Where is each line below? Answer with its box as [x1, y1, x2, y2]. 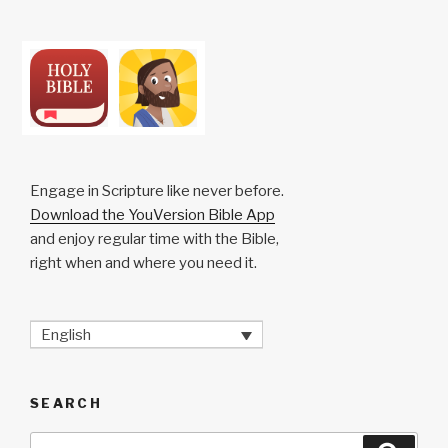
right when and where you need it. [30, 253, 257, 272]
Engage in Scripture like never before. [30, 181, 284, 200]
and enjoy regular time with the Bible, [30, 229, 279, 248]
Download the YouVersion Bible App [30, 205, 275, 224]
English [41, 325, 91, 344]
